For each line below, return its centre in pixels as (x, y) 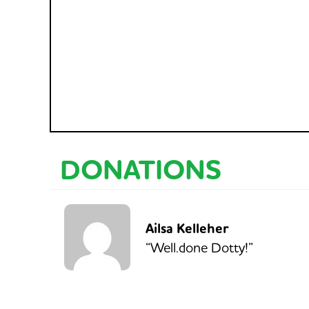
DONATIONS (141, 171)
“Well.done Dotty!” (199, 248)
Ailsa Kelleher (187, 229)
